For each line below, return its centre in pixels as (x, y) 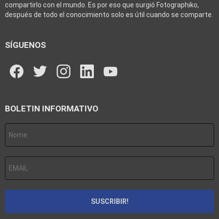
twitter (52, 61)
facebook (33, 61)
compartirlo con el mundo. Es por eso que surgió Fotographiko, (102, 5)
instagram (80, 61)
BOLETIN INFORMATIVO (52, 109)
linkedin (101, 61)
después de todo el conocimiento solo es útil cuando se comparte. (109, 15)
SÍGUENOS (25, 45)
